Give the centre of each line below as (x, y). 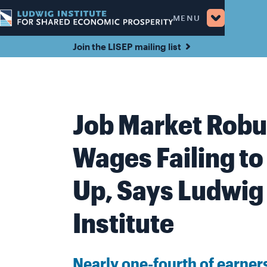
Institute (123, 222)
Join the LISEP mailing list (127, 46)
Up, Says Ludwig (168, 189)
